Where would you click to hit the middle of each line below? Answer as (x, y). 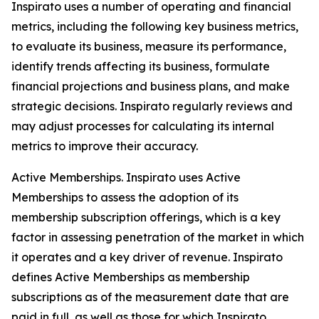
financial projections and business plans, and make (151, 86)
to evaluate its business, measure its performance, (149, 46)
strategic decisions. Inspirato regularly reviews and (152, 106)
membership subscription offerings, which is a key (146, 217)
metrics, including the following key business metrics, (155, 26)
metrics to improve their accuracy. (105, 146)
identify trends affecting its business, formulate (141, 66)
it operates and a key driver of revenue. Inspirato (147, 257)
